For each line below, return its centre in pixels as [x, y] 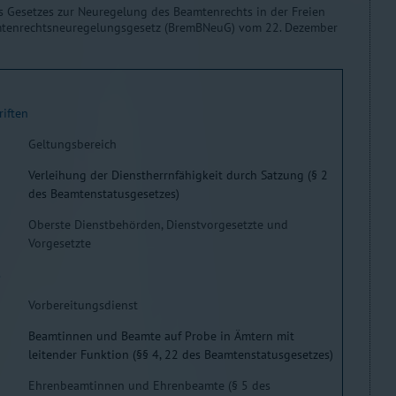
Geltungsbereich [72, 144]
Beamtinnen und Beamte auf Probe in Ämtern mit [161, 336]
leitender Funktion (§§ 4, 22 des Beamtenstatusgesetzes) [181, 354]
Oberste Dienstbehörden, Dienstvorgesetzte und [158, 225]
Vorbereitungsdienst [83, 305]
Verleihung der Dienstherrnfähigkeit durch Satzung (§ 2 [178, 175]
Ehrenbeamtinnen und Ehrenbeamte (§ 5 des [149, 385]
